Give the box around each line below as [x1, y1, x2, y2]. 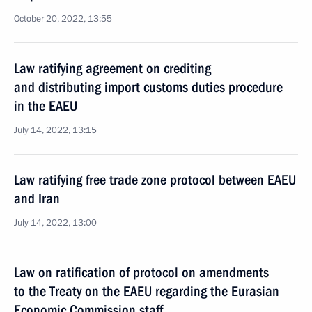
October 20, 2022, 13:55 [14, 13, 112, 25]
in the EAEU [14, 97, 77, 114]
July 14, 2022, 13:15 [14, 124, 97, 136]
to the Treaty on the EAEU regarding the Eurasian [14, 283, 279, 299]
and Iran [14, 190, 60, 207]
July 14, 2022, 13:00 [14, 217, 97, 229]
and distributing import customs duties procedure [14, 79, 283, 95]
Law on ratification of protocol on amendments [14, 264, 269, 281]
